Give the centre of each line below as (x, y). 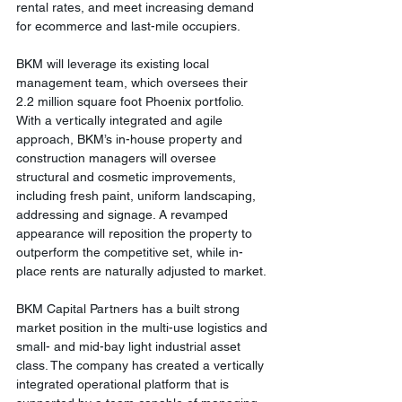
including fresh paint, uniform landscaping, (138, 196)
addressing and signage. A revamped (124, 215)
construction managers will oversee (118, 158)
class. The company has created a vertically (142, 366)
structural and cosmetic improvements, (128, 177)
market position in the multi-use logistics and (144, 328)
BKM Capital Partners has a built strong (130, 309)
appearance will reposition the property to (136, 234)
